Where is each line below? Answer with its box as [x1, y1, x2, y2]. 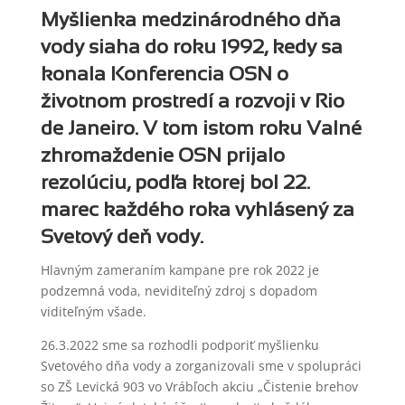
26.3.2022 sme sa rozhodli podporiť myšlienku [40, 335, 319, 353]
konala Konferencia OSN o [40, 61, 288, 85]
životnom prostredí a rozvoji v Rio [40, 89, 344, 112]
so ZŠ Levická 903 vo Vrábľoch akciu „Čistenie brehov [40, 377, 358, 395]
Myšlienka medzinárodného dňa [40, 7, 341, 31]
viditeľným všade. [40, 302, 146, 320]
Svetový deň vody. [40, 224, 203, 248]
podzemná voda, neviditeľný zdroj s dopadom [40, 281, 317, 299]
